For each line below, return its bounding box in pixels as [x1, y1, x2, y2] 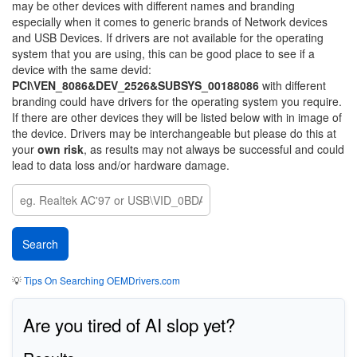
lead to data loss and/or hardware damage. [12, 157, 229, 173]
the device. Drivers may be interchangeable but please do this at [12, 125, 336, 141]
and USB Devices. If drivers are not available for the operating [12, 29, 324, 45]
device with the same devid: [12, 61, 151, 77]
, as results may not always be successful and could [84, 141, 344, 157]
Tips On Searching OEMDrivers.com [22, 273, 180, 287]
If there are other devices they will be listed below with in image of [12, 109, 342, 125]
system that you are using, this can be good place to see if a [12, 45, 315, 61]
